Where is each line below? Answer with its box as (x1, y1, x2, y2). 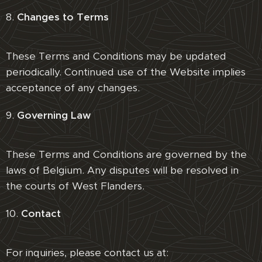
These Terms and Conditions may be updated (6, 50, 226, 63)
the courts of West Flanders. (6, 180, 144, 192)
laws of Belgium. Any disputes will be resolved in (6, 164, 239, 177)
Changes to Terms (17, 11, 109, 23)
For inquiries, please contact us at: (6, 246, 168, 259)
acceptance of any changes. (6, 81, 140, 94)
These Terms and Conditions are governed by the (6, 148, 247, 161)
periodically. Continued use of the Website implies (6, 65, 246, 78)
